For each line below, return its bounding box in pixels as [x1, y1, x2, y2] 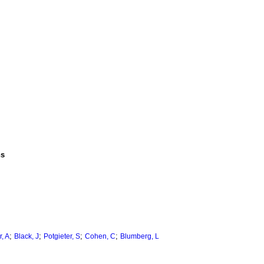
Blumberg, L [120, 232, 159, 241]
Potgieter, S [44, 232, 80, 241]
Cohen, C [85, 232, 115, 241]
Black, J [14, 232, 39, 241]
